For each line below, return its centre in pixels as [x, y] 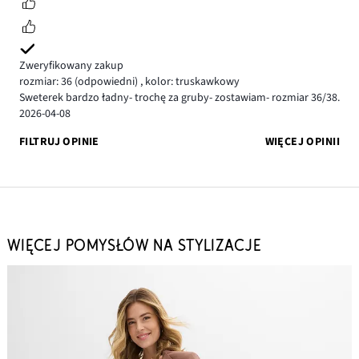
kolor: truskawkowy [191, 82]
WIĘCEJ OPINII [302, 141]
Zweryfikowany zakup [71, 66]
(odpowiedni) [106, 82]
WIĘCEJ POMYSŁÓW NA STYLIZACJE [134, 246]
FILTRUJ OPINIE [59, 141]
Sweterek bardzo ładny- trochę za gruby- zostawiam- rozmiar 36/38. [179, 98]
